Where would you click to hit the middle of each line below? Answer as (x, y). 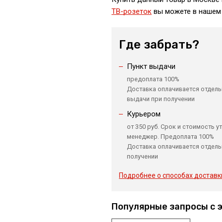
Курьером (143, 114)
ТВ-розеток (131, 11)
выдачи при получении (161, 99)
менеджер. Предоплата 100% (170, 136)
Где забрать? (159, 44)
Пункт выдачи (151, 66)
